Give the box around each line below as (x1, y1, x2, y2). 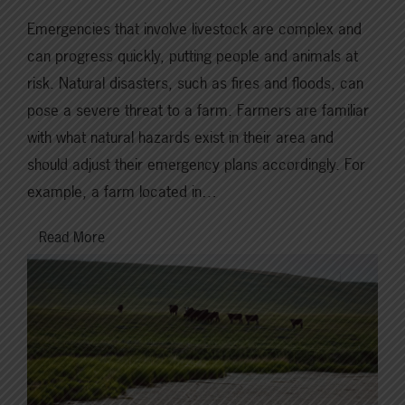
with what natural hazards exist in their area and (27, 126, 334, 147)
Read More (39, 226, 105, 247)
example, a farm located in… (27, 180, 217, 202)
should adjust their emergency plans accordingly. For (27, 153, 365, 174)
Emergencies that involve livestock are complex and (27, 17, 362, 39)
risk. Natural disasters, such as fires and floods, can (27, 71, 363, 93)
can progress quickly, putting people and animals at (27, 44, 358, 66)
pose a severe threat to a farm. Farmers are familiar (27, 99, 369, 120)
